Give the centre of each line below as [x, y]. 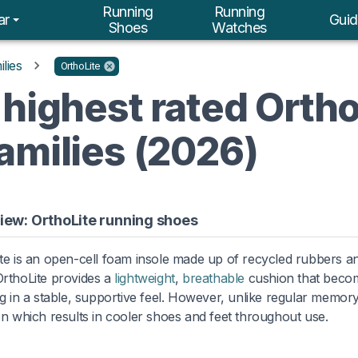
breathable [214, 278]
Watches [239, 28]
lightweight [145, 278]
